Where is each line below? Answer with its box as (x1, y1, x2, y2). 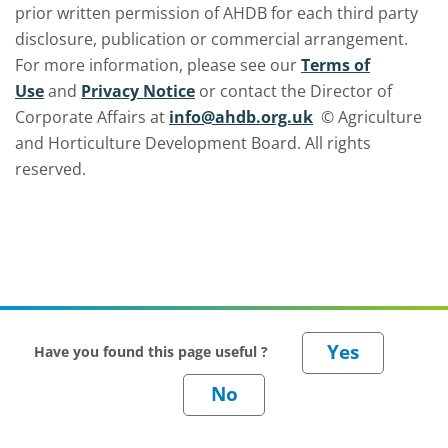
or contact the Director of (199, 79, 392, 102)
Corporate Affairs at (15, 105, 165, 128)
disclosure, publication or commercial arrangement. (15, 27, 408, 50)
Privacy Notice (81, 79, 195, 102)
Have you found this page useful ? (34, 341, 272, 361)
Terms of (301, 53, 370, 76)
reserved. (15, 157, 90, 180)
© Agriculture (317, 105, 422, 128)
